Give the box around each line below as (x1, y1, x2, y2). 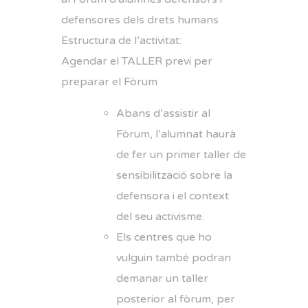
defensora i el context (116, 189, 229, 203)
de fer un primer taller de (116, 148, 246, 162)
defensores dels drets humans (61, 13, 219, 27)
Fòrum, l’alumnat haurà (116, 127, 236, 141)
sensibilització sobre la (116, 168, 232, 182)
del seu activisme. (116, 210, 204, 223)
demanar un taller (116, 272, 208, 285)
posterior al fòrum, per (116, 292, 235, 306)
